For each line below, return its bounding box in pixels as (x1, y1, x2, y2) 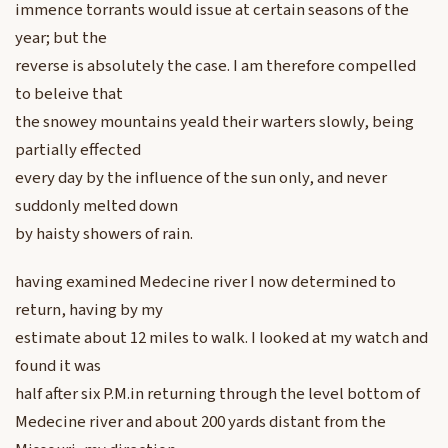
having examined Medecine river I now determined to (15, 270, 396, 295)
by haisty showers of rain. (15, 222, 193, 247)
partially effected (15, 138, 141, 163)
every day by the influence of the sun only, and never (15, 166, 387, 191)
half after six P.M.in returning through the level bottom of (15, 382, 420, 407)
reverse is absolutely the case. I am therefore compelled (15, 54, 416, 79)
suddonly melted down (15, 194, 178, 219)
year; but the (15, 26, 107, 51)
